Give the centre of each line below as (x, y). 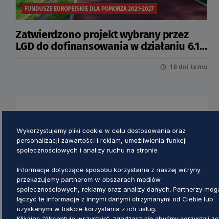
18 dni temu (188, 67)
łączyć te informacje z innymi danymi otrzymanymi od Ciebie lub (115, 199)
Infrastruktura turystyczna (79, 58)
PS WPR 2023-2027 (48, 212)
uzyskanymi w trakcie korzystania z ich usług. (87, 208)
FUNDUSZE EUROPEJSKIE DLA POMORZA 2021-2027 (89, 9)
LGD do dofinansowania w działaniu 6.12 (110, 46)
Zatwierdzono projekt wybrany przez (102, 34)
